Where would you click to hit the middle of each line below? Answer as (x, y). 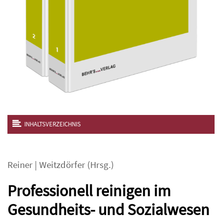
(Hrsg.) (100, 165)
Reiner (20, 165)
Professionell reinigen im (89, 191)
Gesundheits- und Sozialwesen (109, 210)
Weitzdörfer (62, 165)
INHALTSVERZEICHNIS (53, 124)
